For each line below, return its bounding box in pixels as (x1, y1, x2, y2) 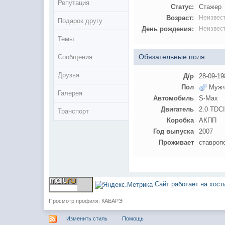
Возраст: (166, 14, 194, 22)
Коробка (167, 117, 194, 125)
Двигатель (161, 105, 194, 114)
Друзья (58, 71, 80, 79)
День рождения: (142, 25, 194, 33)
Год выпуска (153, 128, 194, 136)
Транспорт (58, 107, 89, 115)
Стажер (199, 3, 222, 11)
